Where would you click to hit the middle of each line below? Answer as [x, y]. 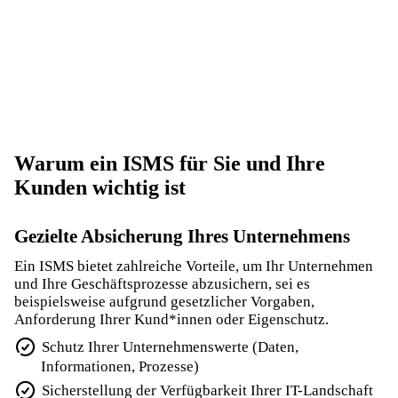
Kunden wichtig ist [100, 187]
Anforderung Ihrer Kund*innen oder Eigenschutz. [171, 319]
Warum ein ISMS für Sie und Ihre [170, 163]
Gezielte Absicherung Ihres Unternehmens [182, 236]
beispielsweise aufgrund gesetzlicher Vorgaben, [164, 301]
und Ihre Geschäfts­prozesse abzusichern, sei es [162, 283]
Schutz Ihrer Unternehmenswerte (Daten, [171, 346]
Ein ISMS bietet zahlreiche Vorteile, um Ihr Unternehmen [194, 266]
